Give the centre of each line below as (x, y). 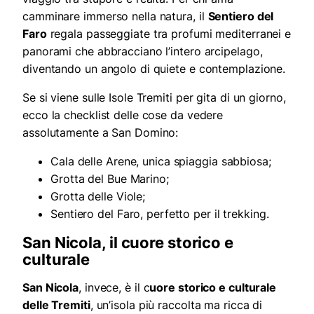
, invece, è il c (114, 288)
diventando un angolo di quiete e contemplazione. (154, 69)
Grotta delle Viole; (98, 197)
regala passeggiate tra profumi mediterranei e (169, 34)
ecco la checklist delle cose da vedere (123, 115)
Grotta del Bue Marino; (110, 179)
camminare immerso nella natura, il (115, 16)
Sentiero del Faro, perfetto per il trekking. (160, 214)
